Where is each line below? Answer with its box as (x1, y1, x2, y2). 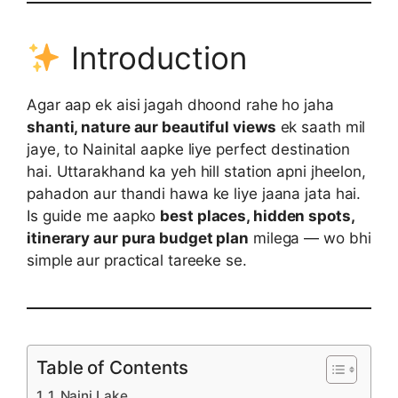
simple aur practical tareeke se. (27, 251, 247, 270)
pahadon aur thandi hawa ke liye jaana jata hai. (27, 185, 362, 203)
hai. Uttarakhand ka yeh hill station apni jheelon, (27, 163, 366, 181)
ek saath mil (275, 118, 366, 137)
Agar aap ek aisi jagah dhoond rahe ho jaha (27, 96, 334, 115)
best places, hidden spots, (160, 207, 354, 226)
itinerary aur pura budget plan (27, 229, 249, 248)
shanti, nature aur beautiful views (27, 118, 276, 137)
